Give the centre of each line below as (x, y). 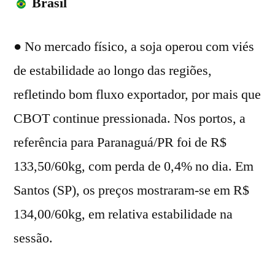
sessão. (33, 238)
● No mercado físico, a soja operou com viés (134, 46)
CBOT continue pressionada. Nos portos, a (130, 118)
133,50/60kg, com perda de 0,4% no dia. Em (134, 166)
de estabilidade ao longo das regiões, (113, 70)
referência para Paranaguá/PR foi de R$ (120, 142)
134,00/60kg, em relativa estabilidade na (123, 214)
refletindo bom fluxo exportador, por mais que (137, 94)
